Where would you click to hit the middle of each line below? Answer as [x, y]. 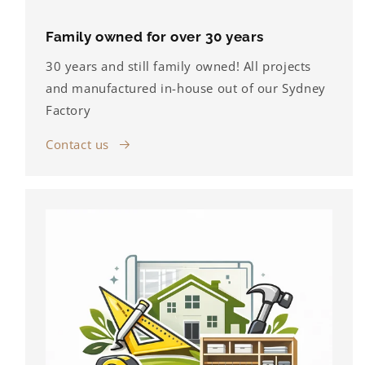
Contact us [77, 144]
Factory [68, 110]
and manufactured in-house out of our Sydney [186, 88]
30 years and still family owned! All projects [179, 66]
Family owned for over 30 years [155, 36]
